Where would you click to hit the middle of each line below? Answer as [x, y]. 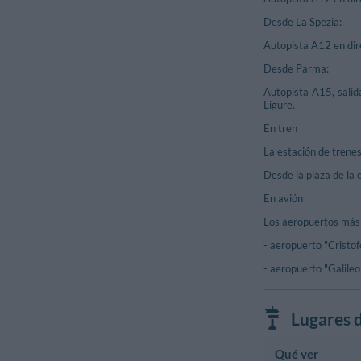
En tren [280, 128]
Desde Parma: [296, 68]
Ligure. [279, 104]
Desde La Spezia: [303, 21]
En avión [283, 198]
